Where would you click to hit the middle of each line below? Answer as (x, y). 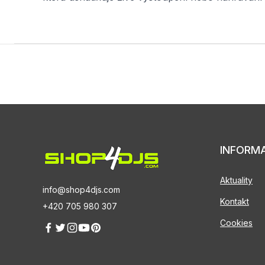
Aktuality (236, 180)
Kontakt (235, 201)
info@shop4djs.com (81, 189)
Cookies (236, 223)
